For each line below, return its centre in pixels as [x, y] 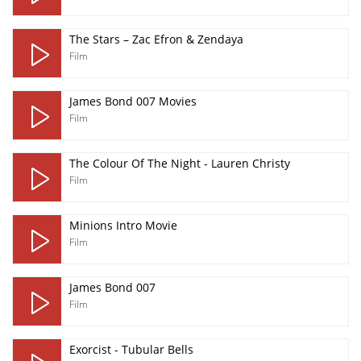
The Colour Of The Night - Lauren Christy [180, 163]
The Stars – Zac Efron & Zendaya [156, 39]
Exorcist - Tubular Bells [131, 349]
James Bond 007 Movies [133, 101]
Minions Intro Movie [123, 225]
